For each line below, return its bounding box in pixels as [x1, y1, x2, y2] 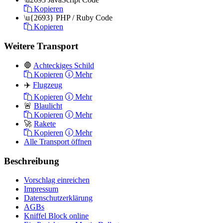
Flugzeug [33, 80, 62, 89]
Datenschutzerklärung [24, 194, 93, 203]
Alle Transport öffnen [24, 137, 92, 146]
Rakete [34, 119, 56, 128]
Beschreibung [4, 155, 59, 166]
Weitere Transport [4, 41, 78, 52]
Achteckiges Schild [33, 61, 94, 70]
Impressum [24, 185, 58, 194]
